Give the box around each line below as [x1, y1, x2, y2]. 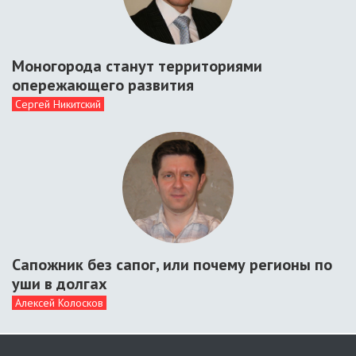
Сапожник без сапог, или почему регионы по [12, 254, 332, 275]
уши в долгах [12, 273, 107, 294]
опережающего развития [12, 75, 194, 95]
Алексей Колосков [15, 296, 103, 310]
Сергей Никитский [15, 97, 101, 111]
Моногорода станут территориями [12, 56, 262, 76]
